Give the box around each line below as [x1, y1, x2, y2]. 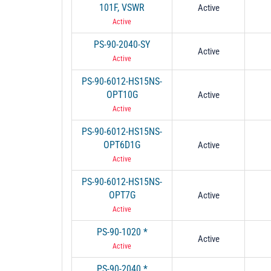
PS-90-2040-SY [94, 38, 150, 50]
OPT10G [106, 88, 138, 100]
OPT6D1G [103, 139, 140, 151]
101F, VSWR [99, 1, 145, 13]
